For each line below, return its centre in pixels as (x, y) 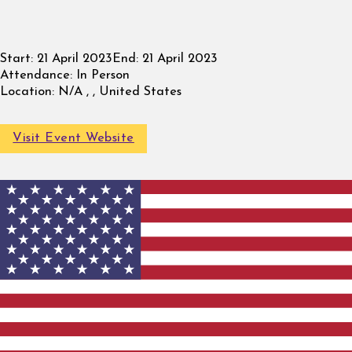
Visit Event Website (73, 139)
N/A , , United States (118, 92)
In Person (101, 76)
